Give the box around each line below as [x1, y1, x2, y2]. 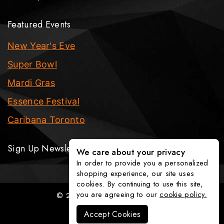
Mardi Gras [7, 77, 55, 88]
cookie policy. [159, 189, 207, 200]
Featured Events [7, 18, 71, 31]
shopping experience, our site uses [76, 168, 194, 179]
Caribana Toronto [7, 114, 85, 125]
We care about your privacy [76, 146, 185, 158]
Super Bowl [7, 59, 57, 69]
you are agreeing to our [76, 189, 160, 200]
